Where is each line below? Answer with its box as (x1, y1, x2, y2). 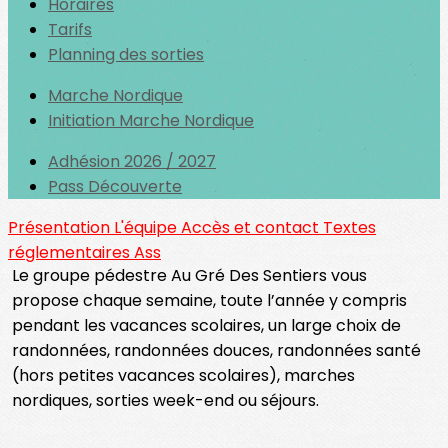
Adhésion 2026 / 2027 (48, 150, 216, 173)
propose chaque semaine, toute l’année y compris (12, 289, 407, 312)
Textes (323, 216, 376, 239)
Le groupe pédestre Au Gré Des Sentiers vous (12, 264, 367, 287)
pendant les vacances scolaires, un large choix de (12, 314, 401, 337)
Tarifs (48, 18, 92, 41)
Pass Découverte (48, 175, 182, 198)
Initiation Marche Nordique (48, 109, 254, 132)
